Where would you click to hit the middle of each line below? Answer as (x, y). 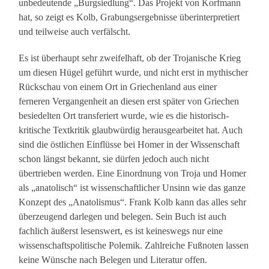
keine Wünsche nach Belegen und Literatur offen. (113, 260)
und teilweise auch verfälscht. (75, 32)
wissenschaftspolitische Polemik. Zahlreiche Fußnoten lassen (134, 246)
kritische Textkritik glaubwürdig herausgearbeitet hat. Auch (131, 130)
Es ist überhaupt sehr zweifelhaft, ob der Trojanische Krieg (130, 58)
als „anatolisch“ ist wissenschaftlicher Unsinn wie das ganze (132, 188)
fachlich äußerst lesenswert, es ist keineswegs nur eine (121, 231)
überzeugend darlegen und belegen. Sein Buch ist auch (123, 217)
